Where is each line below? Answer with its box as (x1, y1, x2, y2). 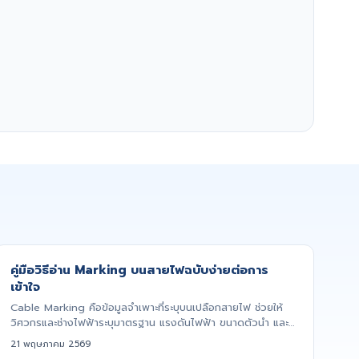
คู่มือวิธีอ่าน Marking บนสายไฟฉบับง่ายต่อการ (10, 260, 268, 280)
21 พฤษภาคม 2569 (10, 337, 91, 352)
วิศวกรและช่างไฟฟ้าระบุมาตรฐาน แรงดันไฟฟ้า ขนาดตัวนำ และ (10, 315, 288, 331)
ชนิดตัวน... (10, 330, 54, 346)
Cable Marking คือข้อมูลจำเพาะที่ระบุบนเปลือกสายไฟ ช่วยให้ (10, 300, 283, 316)
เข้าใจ (10, 277, 40, 296)
